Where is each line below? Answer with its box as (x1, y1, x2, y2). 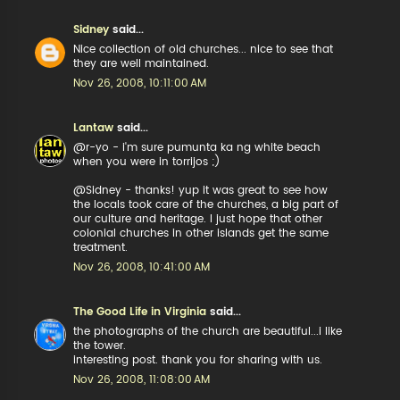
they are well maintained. (73, 58, 210, 69)
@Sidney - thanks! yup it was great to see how (73, 185, 329, 196)
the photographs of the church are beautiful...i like (73, 326, 343, 337)
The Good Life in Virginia (73, 306, 207, 317)
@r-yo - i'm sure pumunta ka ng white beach (73, 142, 321, 153)
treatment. (73, 242, 129, 253)
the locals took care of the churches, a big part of (73, 199, 339, 210)
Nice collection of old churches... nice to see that (73, 44, 334, 54)
